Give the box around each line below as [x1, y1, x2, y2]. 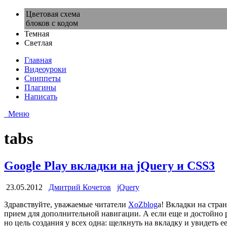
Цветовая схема [26, 10, 80, 18]
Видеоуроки [24, 65, 66, 73]
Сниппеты [24, 74, 61, 83]
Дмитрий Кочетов [49, 182, 111, 192]
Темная [24, 29, 53, 38]
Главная [24, 56, 52, 64]
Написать [24, 92, 57, 101]
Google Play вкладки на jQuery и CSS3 [4, 159, 215, 172]
